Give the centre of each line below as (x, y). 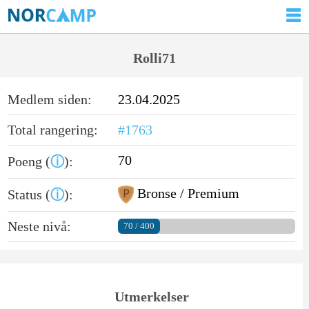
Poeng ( (29, 161)
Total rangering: (52, 129)
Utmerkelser (151, 296)
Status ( (29, 194)
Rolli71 (154, 58)
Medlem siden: (49, 99)
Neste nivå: (39, 226)
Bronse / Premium (187, 193)
